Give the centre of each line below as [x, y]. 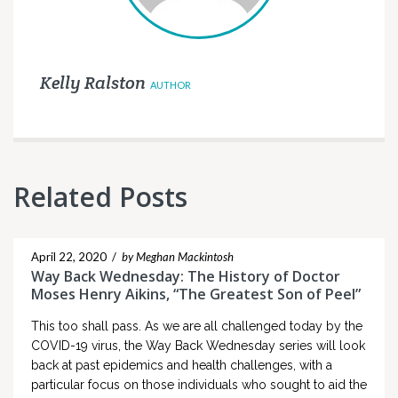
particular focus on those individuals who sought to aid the [199, 385]
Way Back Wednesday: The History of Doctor [186, 277]
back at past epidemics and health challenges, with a [182, 366]
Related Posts [100, 197]
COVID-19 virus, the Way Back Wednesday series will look [198, 346]
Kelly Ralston [93, 83]
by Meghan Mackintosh [178, 257]
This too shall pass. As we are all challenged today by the [197, 326]
